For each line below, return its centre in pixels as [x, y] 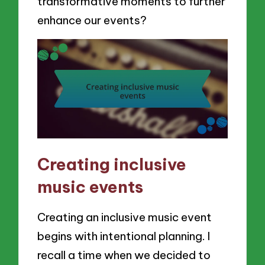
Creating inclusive [112, 164]
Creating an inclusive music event [125, 217]
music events [91, 187]
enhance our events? [92, 20]
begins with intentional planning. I [124, 236]
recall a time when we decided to [124, 255]
